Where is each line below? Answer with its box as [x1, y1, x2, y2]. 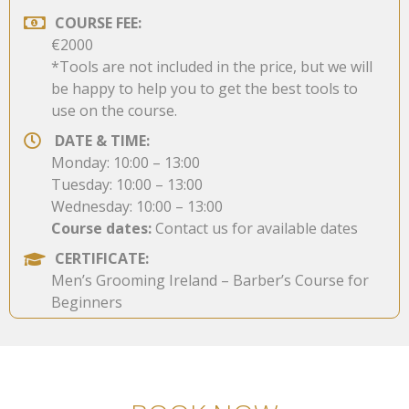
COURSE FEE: [54, 12, 142, 33]
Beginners [51, 292, 122, 313]
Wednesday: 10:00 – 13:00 [51, 195, 223, 216]
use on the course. [51, 100, 177, 121]
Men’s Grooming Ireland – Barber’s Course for [51, 270, 369, 291]
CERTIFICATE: [54, 248, 149, 269]
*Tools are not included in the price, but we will [51, 56, 372, 77]
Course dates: [51, 217, 152, 238]
